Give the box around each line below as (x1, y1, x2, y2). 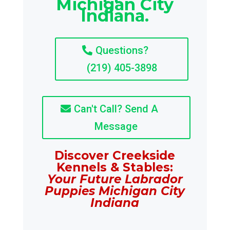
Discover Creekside (54, 148, 176, 163)
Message (94, 120, 138, 132)
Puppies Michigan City (45, 184, 185, 198)
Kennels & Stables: (56, 160, 174, 175)
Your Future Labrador (47, 172, 183, 186)
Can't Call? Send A (74, 103, 159, 115)
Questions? (95, 44, 149, 56)
